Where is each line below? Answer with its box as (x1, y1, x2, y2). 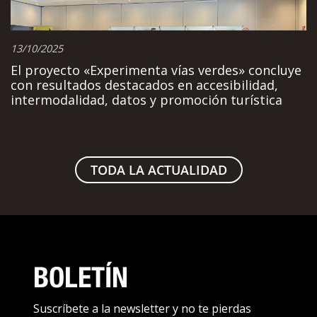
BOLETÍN (33, 260, 128, 294)
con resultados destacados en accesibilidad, (11, 76, 278, 93)
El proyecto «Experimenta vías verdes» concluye (11, 62, 301, 79)
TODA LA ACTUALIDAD (90, 161, 227, 178)
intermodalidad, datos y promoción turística (11, 91, 282, 108)
